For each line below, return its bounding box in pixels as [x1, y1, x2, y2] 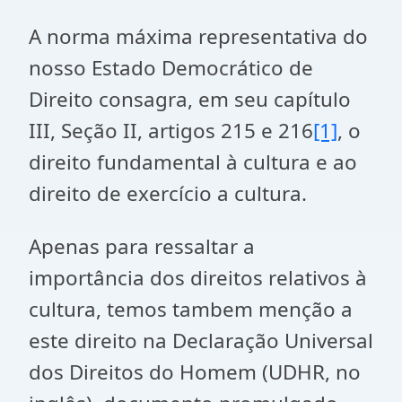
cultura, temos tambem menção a [29, 295, 353, 323]
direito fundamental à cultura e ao [29, 148, 357, 176]
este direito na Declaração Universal [29, 327, 373, 354]
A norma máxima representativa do [29, 22, 368, 50]
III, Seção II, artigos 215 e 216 [29, 117, 313, 144]
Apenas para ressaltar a [29, 232, 255, 260]
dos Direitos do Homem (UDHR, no [29, 358, 361, 386]
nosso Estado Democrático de [29, 54, 313, 82]
